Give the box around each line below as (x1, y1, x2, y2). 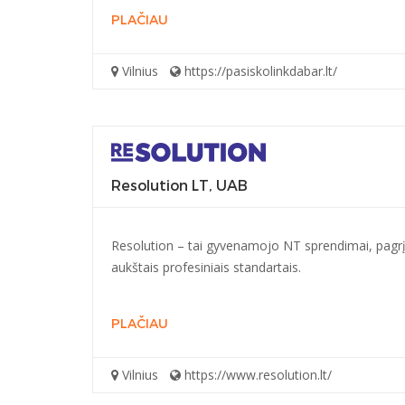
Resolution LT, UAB (111, 175, 248, 195)
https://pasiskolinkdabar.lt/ (181, 61, 337, 80)
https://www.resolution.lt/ (181, 365, 332, 383)
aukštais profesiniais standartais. (111, 258, 301, 276)
